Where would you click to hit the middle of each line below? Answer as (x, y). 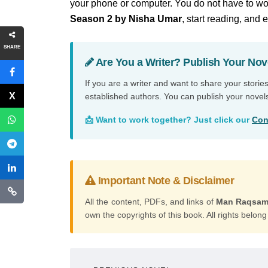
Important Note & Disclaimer (165, 181)
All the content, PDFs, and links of (150, 202)
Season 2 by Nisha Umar (126, 19)
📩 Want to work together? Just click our (168, 120)
